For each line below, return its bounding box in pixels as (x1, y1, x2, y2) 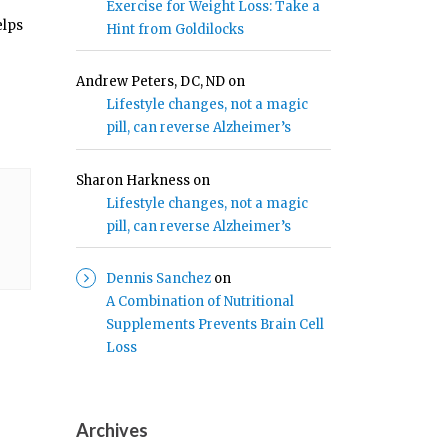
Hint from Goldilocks (106, 21, 244, 39)
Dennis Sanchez (106, 269, 211, 287)
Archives (76, 418, 148, 441)
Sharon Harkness (76, 171, 190, 189)
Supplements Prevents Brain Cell (106, 315, 324, 333)
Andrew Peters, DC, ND (76, 73, 225, 91)
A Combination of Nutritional (106, 292, 294, 310)
